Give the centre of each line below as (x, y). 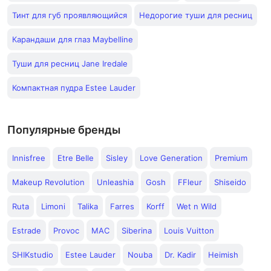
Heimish (223, 255)
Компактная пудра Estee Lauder (74, 88)
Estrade (27, 230)
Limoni (53, 206)
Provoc (66, 230)
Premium (231, 158)
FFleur (190, 182)
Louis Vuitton (189, 230)
